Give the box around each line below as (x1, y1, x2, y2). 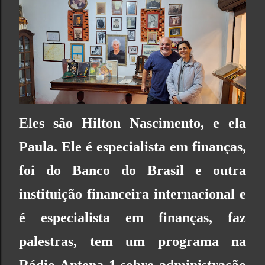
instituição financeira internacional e (19, 186, 246, 202)
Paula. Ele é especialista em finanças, (19, 139, 246, 155)
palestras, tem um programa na (19, 234, 246, 250)
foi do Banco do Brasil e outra (19, 163, 246, 179)
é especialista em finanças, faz (19, 210, 246, 226)
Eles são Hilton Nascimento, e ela (19, 115, 246, 131)
